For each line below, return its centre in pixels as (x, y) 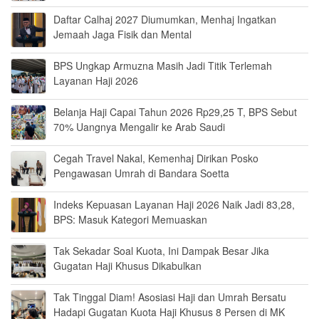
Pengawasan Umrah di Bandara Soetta (141, 173)
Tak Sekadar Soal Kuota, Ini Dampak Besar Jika (161, 251)
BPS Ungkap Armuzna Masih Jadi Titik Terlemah (163, 66)
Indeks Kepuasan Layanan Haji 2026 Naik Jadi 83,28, (174, 205)
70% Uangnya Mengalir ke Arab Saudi (139, 127)
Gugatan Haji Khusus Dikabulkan (127, 266)
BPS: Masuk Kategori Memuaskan (130, 220)
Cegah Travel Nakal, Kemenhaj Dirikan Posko (156, 158)
